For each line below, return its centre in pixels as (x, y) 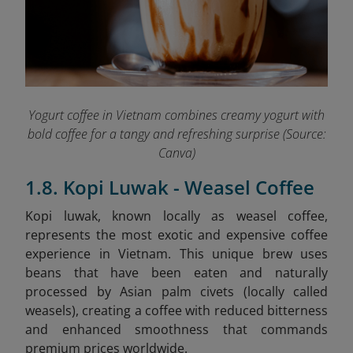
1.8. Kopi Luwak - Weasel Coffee (170, 187)
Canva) (176, 152)
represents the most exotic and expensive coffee (176, 234)
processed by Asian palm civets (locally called (176, 291)
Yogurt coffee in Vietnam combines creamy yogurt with (176, 115)
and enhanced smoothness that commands (176, 329)
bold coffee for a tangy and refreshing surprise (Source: (176, 134)
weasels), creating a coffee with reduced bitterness (176, 310)
